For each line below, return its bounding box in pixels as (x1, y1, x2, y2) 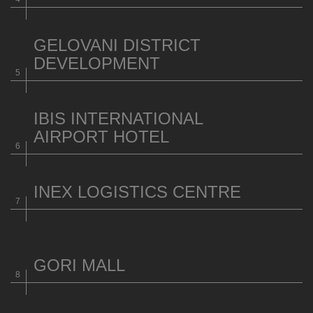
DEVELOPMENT (34, 54, 160, 73)
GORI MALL (34, 256, 125, 275)
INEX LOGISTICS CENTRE (34, 182, 241, 201)
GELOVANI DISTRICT (34, 36, 201, 54)
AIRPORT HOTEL (34, 127, 169, 146)
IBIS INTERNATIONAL (34, 109, 203, 128)
